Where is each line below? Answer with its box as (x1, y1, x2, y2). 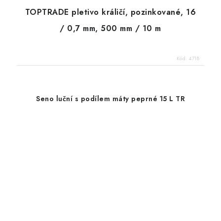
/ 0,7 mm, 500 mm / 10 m (60, 22, 161, 34)
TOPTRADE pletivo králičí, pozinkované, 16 (25, 6, 196, 18)
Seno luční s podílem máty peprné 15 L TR (36, 94, 185, 104)
